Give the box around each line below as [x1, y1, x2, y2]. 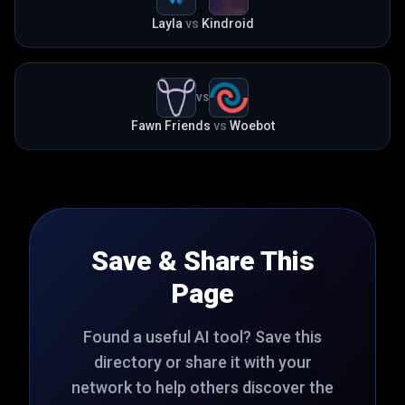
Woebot [229, 118, 275, 133]
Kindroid [201, 16, 254, 31]
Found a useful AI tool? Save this [83, 327, 322, 346]
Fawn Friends [130, 118, 211, 133]
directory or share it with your [93, 353, 312, 372]
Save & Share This [90, 245, 315, 277]
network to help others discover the [71, 378, 334, 397]
